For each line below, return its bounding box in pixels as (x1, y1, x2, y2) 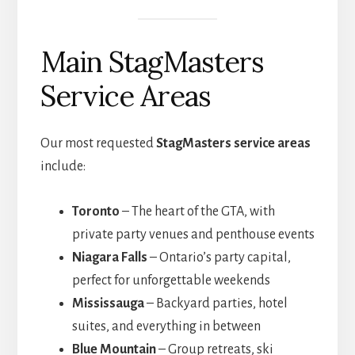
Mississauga (71, 296, 144, 311)
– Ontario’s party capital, (147, 250, 291, 265)
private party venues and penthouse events (71, 227, 315, 242)
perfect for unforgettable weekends (71, 273, 270, 288)
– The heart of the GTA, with (119, 204, 275, 219)
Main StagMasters (40, 43, 264, 80)
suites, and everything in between (71, 319, 261, 334)
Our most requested (40, 136, 156, 151)
